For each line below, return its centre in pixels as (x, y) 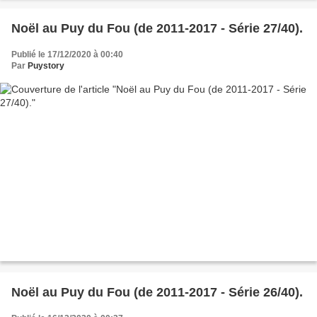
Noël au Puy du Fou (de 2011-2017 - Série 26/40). (157, 292)
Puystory (46, 66)
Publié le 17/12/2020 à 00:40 (67, 55)
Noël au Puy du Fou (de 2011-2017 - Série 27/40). (157, 29)
